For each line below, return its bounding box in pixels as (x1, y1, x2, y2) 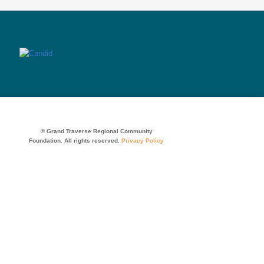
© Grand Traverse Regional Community (40, 127, 153, 134)
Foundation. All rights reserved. (29, 137, 121, 144)
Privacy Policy (121, 137, 164, 144)
